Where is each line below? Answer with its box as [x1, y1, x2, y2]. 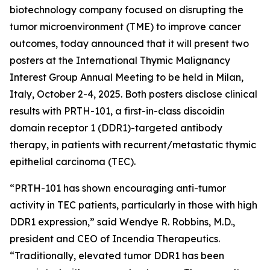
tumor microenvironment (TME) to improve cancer [10, 20, 241, 33]
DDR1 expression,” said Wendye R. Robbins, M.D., [10, 215, 235, 228]
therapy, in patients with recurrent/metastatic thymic [10, 138, 256, 151]
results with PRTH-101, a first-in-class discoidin [10, 104, 225, 117]
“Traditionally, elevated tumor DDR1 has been [10, 249, 224, 262]
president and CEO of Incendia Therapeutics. [10, 232, 220, 245]
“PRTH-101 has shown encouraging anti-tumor [10, 181, 226, 194]
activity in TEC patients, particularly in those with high [10, 198, 257, 211]
